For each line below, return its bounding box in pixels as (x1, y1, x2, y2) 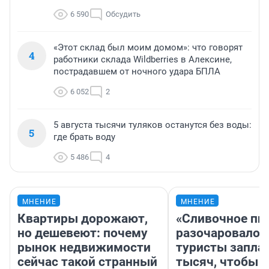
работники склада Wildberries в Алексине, (53, 54, 232, 65)
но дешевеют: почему (17, 226, 148, 241)
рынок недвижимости (17, 240, 151, 255)
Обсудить (106, 10, 141, 19)
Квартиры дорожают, (17, 211, 148, 226)
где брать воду (53, 131, 115, 143)
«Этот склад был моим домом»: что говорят (53, 42, 243, 53)
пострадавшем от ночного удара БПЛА (53, 66, 220, 77)
